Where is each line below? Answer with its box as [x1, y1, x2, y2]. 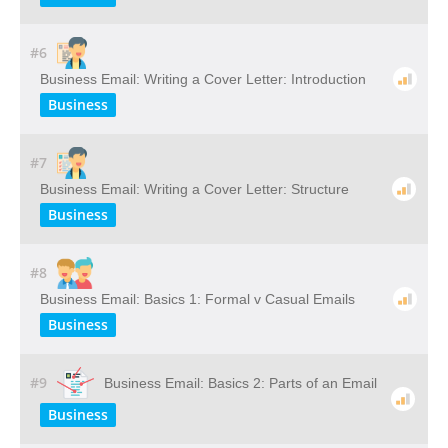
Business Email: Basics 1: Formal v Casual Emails [40, 291, 355, 307]
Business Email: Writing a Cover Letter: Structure [40, 181, 349, 197]
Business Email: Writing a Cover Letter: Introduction [40, 71, 366, 87]
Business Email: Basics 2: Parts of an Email [104, 375, 378, 391]
